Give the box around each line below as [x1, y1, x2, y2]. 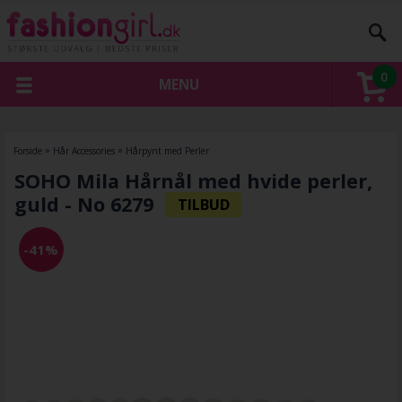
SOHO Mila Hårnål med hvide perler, [13, 168, 372, 195]
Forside [13, 144, 42, 157]
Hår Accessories [52, 144, 115, 157]
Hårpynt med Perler [125, 144, 209, 157]
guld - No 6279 [13, 191, 153, 218]
